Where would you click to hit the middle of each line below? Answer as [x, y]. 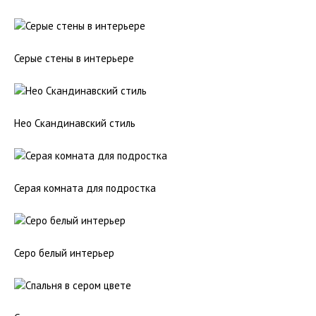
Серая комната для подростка [85, 188]
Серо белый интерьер [64, 253]
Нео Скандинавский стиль [75, 123]
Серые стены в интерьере [74, 58]
